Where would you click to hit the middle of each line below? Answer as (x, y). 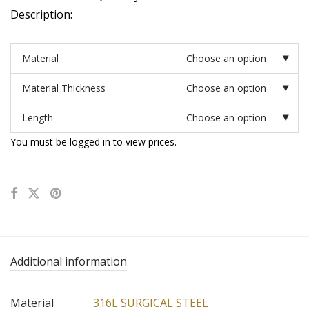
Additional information (69, 262)
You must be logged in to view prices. (93, 142)
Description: (41, 15)
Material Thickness (64, 88)
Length (38, 118)
